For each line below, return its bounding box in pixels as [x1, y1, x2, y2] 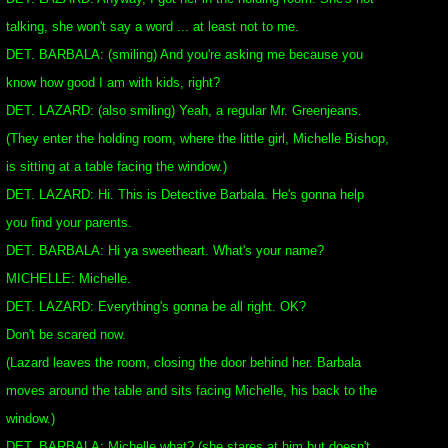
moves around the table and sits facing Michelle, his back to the [6, 383, 377, 398]
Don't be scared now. [6, 327, 126, 342]
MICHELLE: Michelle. [6, 271, 131, 286]
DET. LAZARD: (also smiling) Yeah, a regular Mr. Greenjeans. [6, 103, 362, 118]
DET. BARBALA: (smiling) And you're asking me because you [6, 47, 363, 62]
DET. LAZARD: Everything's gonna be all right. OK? [6, 299, 306, 314]
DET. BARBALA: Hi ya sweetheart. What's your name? [6, 243, 324, 258]
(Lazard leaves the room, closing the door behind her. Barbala [6, 355, 361, 370]
